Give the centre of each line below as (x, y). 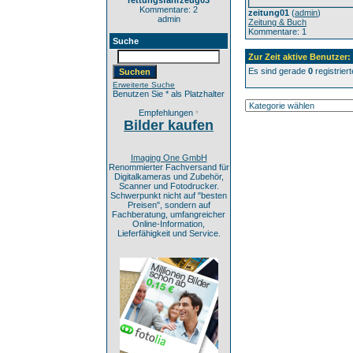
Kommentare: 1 (277, 32)
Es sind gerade (278, 71)
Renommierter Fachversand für (169, 167)
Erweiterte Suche (144, 85)
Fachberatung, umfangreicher (169, 214)
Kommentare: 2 (169, 9)
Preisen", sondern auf (169, 205)
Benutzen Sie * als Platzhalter (169, 94)
